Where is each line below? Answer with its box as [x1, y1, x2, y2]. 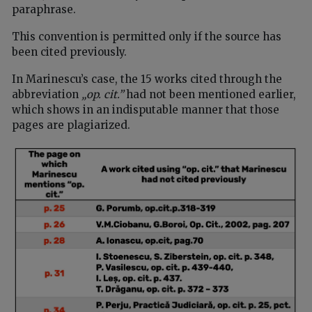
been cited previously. [12, 45, 127, 58]
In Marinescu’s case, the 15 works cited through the [12, 72, 282, 86]
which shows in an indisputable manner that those [12, 102, 279, 116]
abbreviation [12, 87, 81, 101]
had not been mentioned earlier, [123, 87, 296, 101]
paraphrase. [12, 2, 76, 16]
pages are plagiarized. [12, 118, 130, 132]
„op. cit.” [81, 87, 123, 101]
